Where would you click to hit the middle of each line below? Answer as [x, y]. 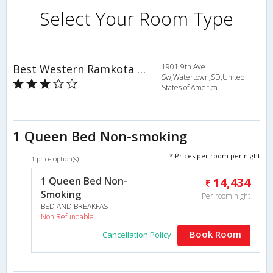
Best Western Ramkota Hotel [141, 69]
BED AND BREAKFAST [76, 206]
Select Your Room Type [136, 19]
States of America [189, 87]
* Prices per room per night [215, 155]
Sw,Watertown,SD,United [203, 77]
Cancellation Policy [137, 234]
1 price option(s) [55, 158]
